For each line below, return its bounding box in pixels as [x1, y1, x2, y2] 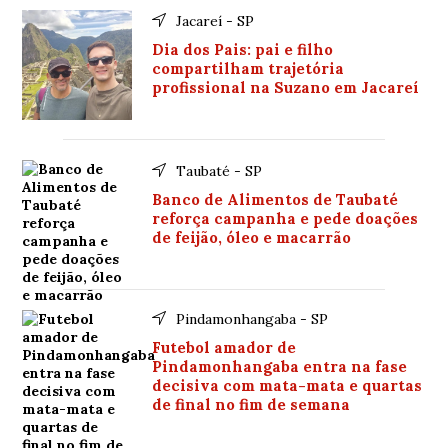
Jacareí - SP [176, 12, 255, 30]
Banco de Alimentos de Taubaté [152, 190, 399, 209]
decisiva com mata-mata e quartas [152, 376, 423, 395]
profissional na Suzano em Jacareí [152, 78, 420, 97]
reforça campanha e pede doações [152, 209, 419, 228]
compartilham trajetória [152, 59, 345, 78]
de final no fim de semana [152, 395, 351, 414]
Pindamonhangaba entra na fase [152, 357, 408, 376]
